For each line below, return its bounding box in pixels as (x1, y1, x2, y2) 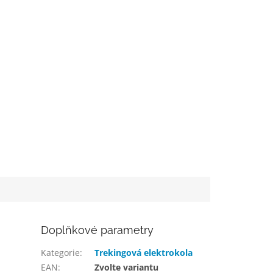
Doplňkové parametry (41, 224, 154, 237)
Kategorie (41, 247, 80, 259)
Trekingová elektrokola (94, 247, 193, 259)
